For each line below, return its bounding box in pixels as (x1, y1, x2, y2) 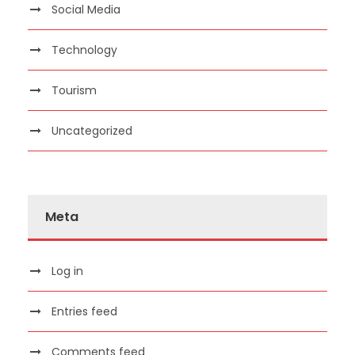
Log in (52, 262, 83, 279)
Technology (52, 41, 117, 58)
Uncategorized (52, 122, 132, 139)
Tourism (52, 82, 97, 98)
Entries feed (52, 303, 117, 319)
